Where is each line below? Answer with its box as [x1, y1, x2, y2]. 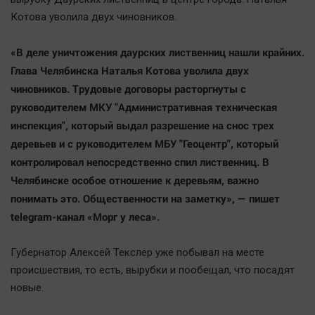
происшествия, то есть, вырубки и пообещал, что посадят [11, 264, 295, 277]
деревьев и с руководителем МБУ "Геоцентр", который [11, 136, 278, 151]
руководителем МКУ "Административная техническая [11, 100, 277, 115]
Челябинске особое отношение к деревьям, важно [11, 173, 259, 188]
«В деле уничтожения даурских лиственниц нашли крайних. [11, 45, 304, 60]
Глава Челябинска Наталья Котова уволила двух [11, 63, 249, 78]
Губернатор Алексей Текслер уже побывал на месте [11, 246, 264, 259]
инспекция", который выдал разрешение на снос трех [11, 118, 274, 133]
